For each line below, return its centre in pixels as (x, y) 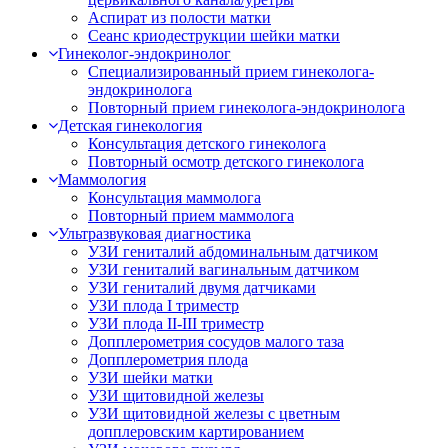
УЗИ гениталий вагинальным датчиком (223, 269)
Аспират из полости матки (179, 17)
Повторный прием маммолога (191, 215)
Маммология (102, 179)
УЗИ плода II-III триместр (176, 323)
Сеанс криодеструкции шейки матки (214, 35)
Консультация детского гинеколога (207, 143)
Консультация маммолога (174, 197)
